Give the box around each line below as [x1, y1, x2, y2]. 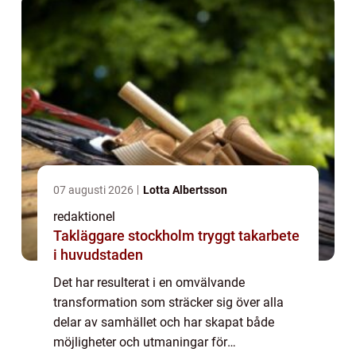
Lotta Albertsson [143, 183, 227, 196]
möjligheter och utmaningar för [53, 334, 227, 350]
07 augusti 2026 [53, 183, 136, 196]
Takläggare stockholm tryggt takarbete [53, 226, 198, 244]
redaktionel [53, 208, 115, 224]
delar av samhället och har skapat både [53, 314, 274, 330]
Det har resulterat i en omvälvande [53, 274, 245, 290]
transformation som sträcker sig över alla [53, 294, 284, 310]
